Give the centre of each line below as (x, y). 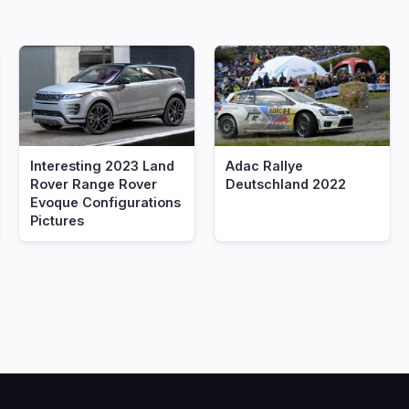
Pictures (57, 220)
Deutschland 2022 (286, 184)
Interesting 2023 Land (102, 166)
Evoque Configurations (105, 202)
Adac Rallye (264, 166)
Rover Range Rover (94, 184)
